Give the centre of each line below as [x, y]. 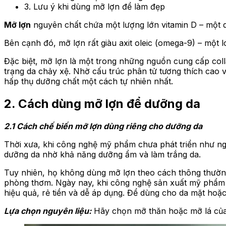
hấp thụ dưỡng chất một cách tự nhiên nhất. [89, 81]
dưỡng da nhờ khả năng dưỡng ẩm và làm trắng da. [102, 155]
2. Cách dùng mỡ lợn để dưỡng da [102, 104]
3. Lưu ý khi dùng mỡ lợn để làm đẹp [95, 7]
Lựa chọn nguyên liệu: [48, 211]
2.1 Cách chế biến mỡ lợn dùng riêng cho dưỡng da [103, 126]
